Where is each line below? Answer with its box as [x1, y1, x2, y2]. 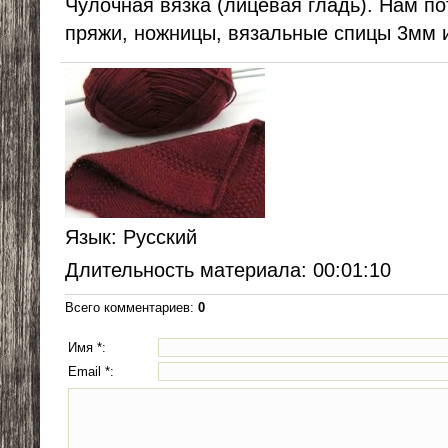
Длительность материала [65, 259, 301, 282]
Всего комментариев [65, 300, 190, 316]
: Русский [111, 226, 197, 249]
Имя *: [68, 340, 106, 356]
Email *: [68, 364, 114, 380]
